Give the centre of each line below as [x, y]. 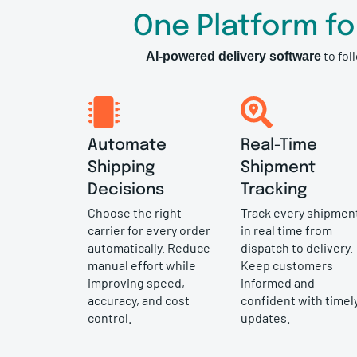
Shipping [122, 167]
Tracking [274, 190]
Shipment [279, 167]
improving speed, [137, 282]
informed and [278, 282]
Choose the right [135, 212]
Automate [127, 145]
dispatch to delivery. [297, 247]
